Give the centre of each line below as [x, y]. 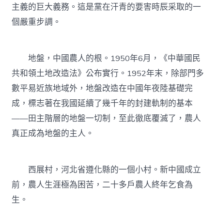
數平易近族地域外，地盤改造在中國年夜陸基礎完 [102, 89]
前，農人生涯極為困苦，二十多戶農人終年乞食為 [102, 185]
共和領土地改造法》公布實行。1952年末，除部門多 [108, 74]
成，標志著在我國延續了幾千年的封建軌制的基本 [102, 104]
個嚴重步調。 [37, 22]
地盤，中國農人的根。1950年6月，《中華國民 [106, 59]
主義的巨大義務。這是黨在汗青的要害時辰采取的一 [107, 7]
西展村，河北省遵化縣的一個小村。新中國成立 [107, 170]
